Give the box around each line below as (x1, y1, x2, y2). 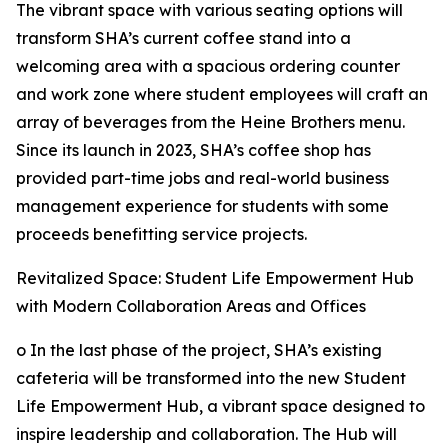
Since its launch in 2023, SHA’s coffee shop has (16, 140, 371, 161)
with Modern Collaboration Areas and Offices (16, 296, 366, 317)
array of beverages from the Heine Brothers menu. (16, 112, 405, 133)
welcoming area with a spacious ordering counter (16, 56, 400, 77)
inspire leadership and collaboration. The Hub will (16, 424, 397, 445)
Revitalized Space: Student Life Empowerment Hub (16, 268, 414, 289)
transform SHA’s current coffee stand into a (16, 28, 351, 49)
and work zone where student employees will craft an (16, 84, 428, 105)
